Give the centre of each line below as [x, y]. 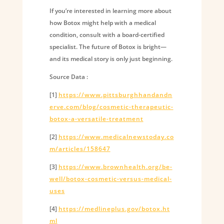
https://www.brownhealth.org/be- [115, 166]
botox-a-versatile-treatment [96, 118]
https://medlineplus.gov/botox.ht [114, 208]
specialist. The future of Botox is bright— [108, 46]
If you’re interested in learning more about [110, 10]
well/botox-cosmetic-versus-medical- [110, 178]
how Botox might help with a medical [102, 22]
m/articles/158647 [80, 148]
